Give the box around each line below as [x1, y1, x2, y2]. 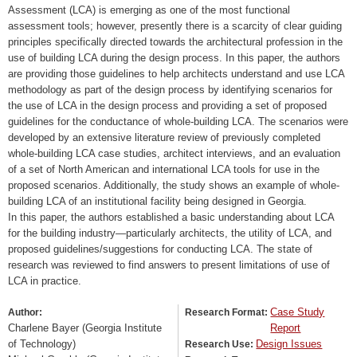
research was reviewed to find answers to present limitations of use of [8, 258, 330, 271]
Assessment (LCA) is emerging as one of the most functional [8, 3, 290, 16]
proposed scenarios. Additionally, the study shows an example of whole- [8, 178, 339, 191]
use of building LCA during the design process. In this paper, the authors [8, 51, 340, 64]
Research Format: [185, 307, 271, 319]
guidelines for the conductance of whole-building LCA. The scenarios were [8, 115, 348, 127]
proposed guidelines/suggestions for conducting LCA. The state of [8, 242, 312, 255]
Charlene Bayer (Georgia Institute [8, 322, 162, 335]
